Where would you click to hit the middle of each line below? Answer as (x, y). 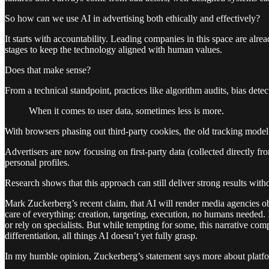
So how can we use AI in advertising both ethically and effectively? (132, 18)
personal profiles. (37, 162)
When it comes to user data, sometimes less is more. (126, 110)
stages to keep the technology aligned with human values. (113, 49)
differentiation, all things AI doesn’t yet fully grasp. (101, 235)
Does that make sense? (48, 70)
